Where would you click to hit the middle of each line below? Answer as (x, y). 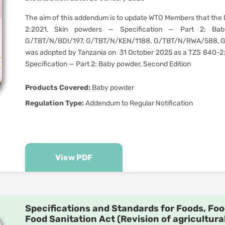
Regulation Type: (54, 103)
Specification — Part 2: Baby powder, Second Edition (108, 64)
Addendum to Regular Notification (138, 103)
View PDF (74, 157)
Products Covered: (58, 88)
